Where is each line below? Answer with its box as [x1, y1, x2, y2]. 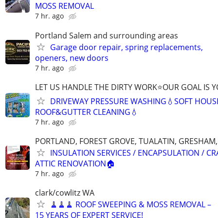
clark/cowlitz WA [35, 187, 94, 199]
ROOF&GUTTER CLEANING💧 [35, 106, 138, 117]
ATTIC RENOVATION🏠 [35, 158, 115, 169]
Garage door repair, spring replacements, [50, 41, 203, 53]
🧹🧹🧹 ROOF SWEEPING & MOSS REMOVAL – [50, 199, 211, 210]
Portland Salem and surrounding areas [35, 30, 178, 41]
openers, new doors [35, 52, 109, 63]
